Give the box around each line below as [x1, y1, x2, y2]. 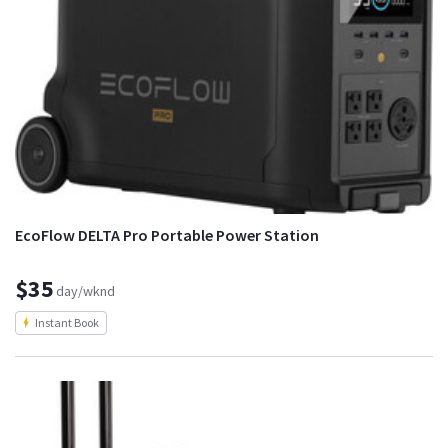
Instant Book [35, 314, 99, 330]
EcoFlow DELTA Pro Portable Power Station [15, 224, 319, 245]
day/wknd [56, 281, 115, 300]
